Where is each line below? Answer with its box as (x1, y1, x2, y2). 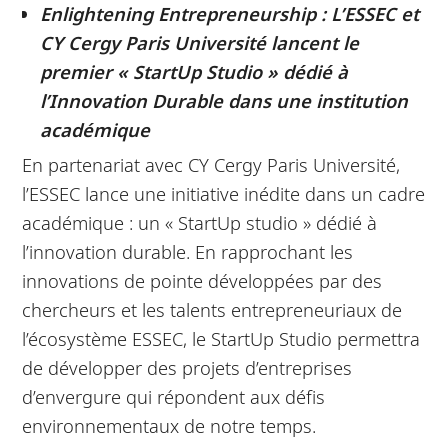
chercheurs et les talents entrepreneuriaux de (22, 296, 403, 322)
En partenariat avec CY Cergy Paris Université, (22, 151, 401, 177)
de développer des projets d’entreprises (22, 354, 353, 380)
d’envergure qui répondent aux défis (22, 383, 326, 409)
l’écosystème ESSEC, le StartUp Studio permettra (22, 325, 421, 351)
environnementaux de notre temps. (22, 412, 317, 438)
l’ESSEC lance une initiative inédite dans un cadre (22, 180, 426, 206)
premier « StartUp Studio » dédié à (39, 59, 348, 85)
